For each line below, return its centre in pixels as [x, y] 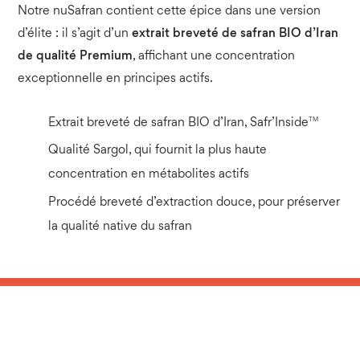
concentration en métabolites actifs [149, 175]
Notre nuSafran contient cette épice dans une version [170, 11]
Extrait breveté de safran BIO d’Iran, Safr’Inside [179, 123]
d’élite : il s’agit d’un [75, 34]
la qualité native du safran [121, 227]
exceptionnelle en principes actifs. [116, 79]
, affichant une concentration [214, 56]
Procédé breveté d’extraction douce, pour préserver [194, 203]
